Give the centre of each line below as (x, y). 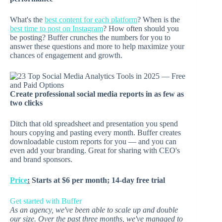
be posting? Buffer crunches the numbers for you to (90, 38)
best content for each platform (91, 20)
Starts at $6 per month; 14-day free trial (97, 180)
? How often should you (141, 29)
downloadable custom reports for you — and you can (93, 142)
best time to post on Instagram (56, 29)
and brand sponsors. (42, 160)
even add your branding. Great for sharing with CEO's (95, 151)
